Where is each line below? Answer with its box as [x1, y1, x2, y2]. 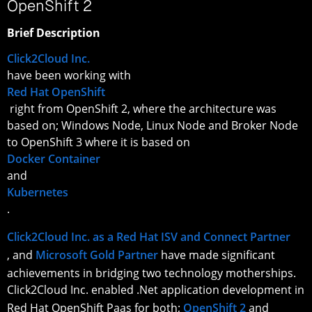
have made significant [161, 247, 275, 263]
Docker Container [7, 151, 103, 167]
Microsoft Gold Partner [36, 247, 161, 263]
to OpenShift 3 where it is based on [7, 134, 193, 150]
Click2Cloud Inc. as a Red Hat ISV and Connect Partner [7, 229, 290, 245]
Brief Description [7, 25, 100, 41]
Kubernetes [7, 185, 68, 201]
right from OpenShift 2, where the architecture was [7, 101, 276, 117]
